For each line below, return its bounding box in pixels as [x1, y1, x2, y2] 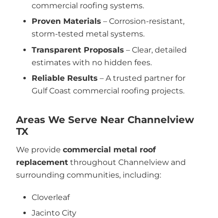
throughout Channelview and [68, 158, 186, 167]
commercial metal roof [62, 145, 156, 154]
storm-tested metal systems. [32, 29, 145, 38]
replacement [16, 158, 68, 167]
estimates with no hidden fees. [32, 57, 152, 67]
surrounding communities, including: [16, 170, 161, 180]
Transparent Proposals [32, 45, 124, 54]
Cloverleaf [32, 192, 70, 202]
